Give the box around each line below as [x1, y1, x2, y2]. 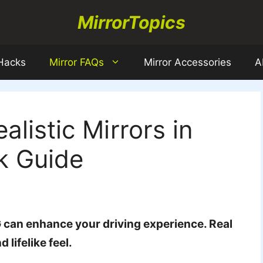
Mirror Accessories [143, 56, 231, 68]
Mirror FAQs [49, 56, 104, 68]
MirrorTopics [77, 12, 186, 33]
